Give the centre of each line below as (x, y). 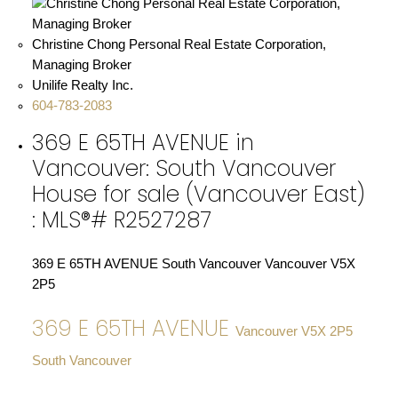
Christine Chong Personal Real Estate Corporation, (179, 45)
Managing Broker (81, 65)
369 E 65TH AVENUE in (143, 142)
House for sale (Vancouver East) (198, 194)
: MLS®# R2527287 (121, 219)
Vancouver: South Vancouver (183, 168)
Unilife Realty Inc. (82, 86)
